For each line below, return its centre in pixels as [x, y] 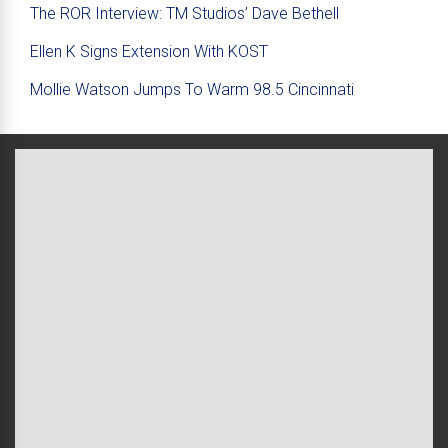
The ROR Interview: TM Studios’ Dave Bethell [184, 13]
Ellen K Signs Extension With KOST [149, 51]
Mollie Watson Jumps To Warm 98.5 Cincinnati [192, 89]
